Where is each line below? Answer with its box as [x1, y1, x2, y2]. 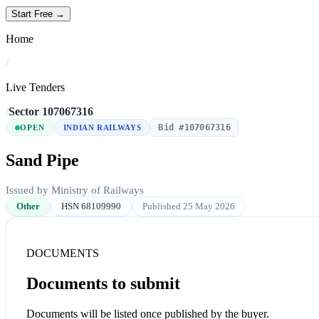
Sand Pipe [6, 151, 79, 170]
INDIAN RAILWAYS [63, 123, 142, 132]
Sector [9, 105, 39, 118]
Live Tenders [6, 81, 65, 94]
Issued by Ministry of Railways [6, 184, 144, 196]
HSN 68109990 [61, 200, 121, 211]
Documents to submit [26, 273, 180, 293]
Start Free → [11, 9, 65, 20]
